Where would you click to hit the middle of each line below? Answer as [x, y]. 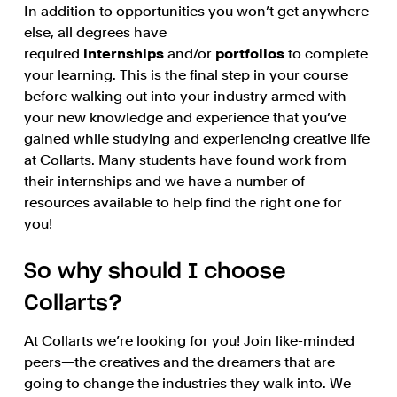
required [51, 54]
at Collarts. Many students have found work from [185, 160]
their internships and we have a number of [164, 182]
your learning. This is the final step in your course [186, 75]
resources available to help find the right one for [183, 203]
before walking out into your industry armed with [185, 97]
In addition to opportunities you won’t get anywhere [196, 12]
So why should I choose [155, 272]
